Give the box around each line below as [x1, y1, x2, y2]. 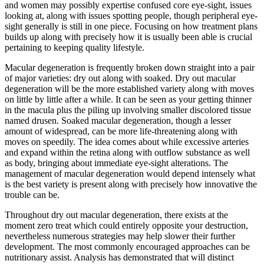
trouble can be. [5, 190, 60, 200]
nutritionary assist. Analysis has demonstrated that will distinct [5, 252, 234, 263]
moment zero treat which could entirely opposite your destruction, [5, 220, 248, 231]
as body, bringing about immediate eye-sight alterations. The [5, 158, 228, 169]
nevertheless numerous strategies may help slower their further [5, 231, 235, 242]
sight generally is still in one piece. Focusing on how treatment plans [5, 21, 258, 32]
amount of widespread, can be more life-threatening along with [5, 126, 237, 137]
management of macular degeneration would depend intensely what [5, 169, 255, 179]
